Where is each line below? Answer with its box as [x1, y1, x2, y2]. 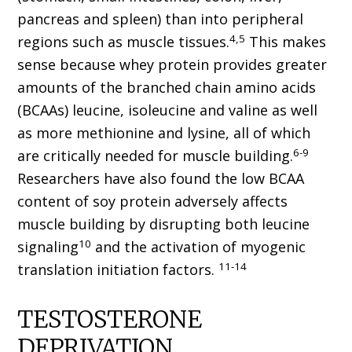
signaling [17, 237, 79, 257]
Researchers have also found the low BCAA [17, 169, 305, 189]
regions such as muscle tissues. [17, 32, 230, 52]
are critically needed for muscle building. [17, 146, 294, 166]
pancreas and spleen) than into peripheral [17, 9, 304, 29]
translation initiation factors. [17, 260, 219, 280]
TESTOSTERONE [17, 304, 203, 335]
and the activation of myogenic [91, 237, 306, 257]
